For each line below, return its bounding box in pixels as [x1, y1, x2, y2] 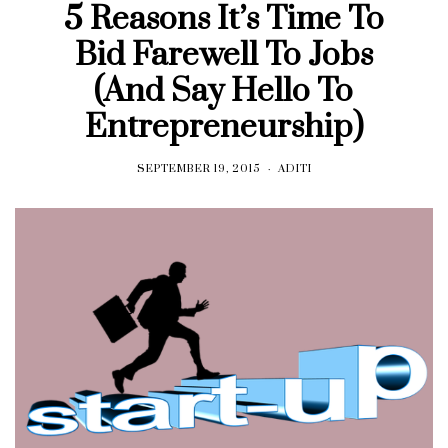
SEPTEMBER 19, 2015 [136, 161, 261, 176]
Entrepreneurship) [84, 106, 363, 148]
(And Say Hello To [94, 70, 354, 112]
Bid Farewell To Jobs [74, 34, 373, 76]
